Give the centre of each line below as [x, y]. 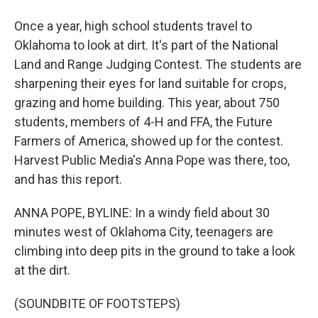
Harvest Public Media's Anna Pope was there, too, [152, 160]
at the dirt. [42, 270]
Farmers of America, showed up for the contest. [149, 141]
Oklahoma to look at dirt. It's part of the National [146, 45]
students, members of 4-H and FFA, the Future [143, 122]
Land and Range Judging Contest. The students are [158, 64]
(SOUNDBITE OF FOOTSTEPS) [97, 303]
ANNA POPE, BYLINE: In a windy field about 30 [142, 213]
